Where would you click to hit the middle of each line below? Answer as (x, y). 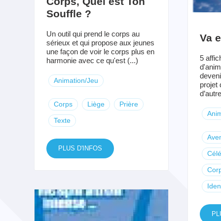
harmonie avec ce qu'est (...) (92, 60)
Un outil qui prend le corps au (93, 34)
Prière (129, 104)
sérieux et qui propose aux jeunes (100, 42)
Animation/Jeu (76, 80)
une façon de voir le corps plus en (100, 51)
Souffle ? (69, 13)
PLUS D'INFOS (80, 148)
